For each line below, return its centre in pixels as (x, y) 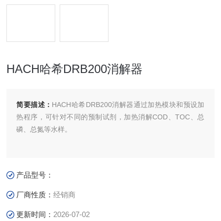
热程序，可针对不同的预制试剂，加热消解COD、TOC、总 (110, 117)
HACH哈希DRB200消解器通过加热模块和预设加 (128, 105)
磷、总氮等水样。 (44, 129)
